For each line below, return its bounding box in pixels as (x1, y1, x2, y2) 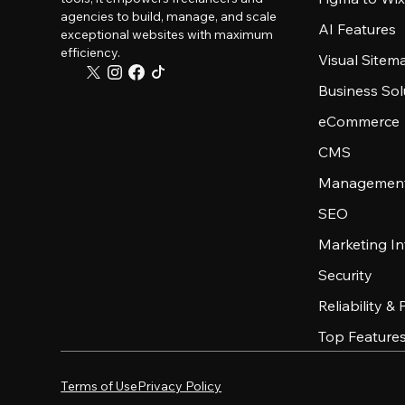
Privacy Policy (137, 378, 222, 394)
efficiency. (61, 44, 121, 61)
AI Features (318, 20, 397, 38)
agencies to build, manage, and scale (61, 8, 278, 24)
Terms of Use (61, 378, 138, 394)
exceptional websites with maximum (61, 26, 274, 42)
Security (318, 266, 373, 284)
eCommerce (318, 112, 400, 130)
